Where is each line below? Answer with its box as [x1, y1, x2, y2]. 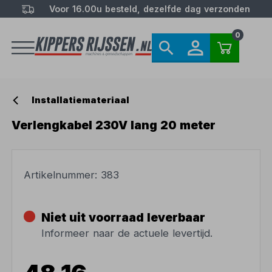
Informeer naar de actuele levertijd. [41, 227, 212, 240]
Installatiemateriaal [32, 95, 130, 106]
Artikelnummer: [24, 169, 101, 182]
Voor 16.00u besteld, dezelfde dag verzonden [49, 4, 250, 15]
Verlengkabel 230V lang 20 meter [12, 118, 216, 133]
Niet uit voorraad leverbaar [41, 210, 205, 225]
